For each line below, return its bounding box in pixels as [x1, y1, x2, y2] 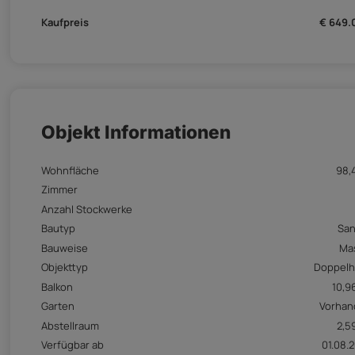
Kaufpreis [41, 15, 89, 30]
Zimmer [41, 182, 78, 197]
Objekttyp [41, 260, 88, 275]
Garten [41, 299, 74, 314]
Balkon [41, 279, 73, 294]
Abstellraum [41, 318, 99, 333]
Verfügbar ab [41, 338, 104, 353]
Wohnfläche [41, 162, 99, 177]
